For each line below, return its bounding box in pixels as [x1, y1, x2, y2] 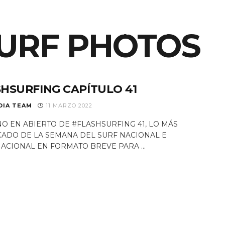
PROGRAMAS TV [113, 27, 183, 37]
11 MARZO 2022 [44, 102, 92, 109]
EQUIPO [16, 27, 49, 37]
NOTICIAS [60, 27, 102, 37]
